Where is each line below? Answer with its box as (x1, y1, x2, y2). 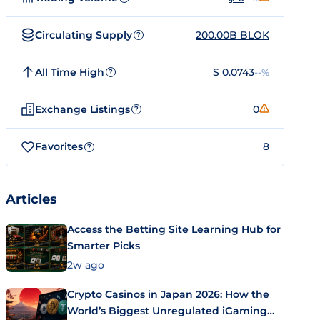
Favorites (35, 140, 83, 153)
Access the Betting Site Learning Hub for (67, 223, 281, 236)
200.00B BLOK (196, 28, 269, 41)
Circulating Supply (35, 28, 132, 41)
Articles (6, 191, 57, 207)
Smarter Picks (67, 239, 140, 252)
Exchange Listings (35, 102, 130, 116)
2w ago (67, 258, 104, 271)
